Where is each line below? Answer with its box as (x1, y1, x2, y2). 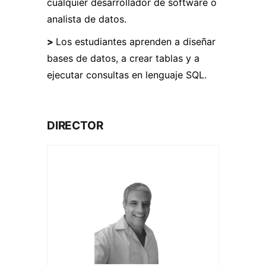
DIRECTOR (47, 119, 103, 133)
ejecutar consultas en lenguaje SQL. (47, 69, 207, 81)
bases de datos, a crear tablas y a (47, 52, 199, 65)
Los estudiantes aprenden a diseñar (56, 36, 216, 48)
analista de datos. (47, 13, 126, 26)
